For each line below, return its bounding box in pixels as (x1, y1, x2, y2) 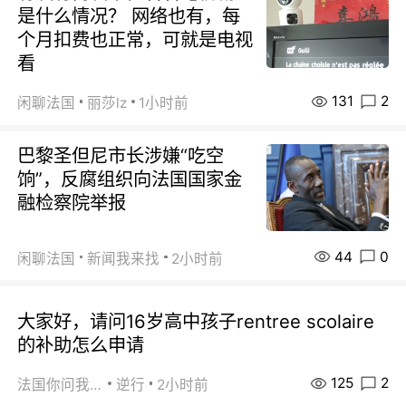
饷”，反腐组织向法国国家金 (17, 168, 243, 191)
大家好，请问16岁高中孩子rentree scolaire (17, 310, 375, 333)
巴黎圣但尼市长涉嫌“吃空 (17, 144, 225, 168)
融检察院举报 (17, 191, 127, 215)
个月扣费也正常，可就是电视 (17, 28, 254, 52)
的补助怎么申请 (17, 333, 145, 357)
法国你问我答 (90, 376, 102, 394)
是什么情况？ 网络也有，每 (17, 5, 241, 28)
